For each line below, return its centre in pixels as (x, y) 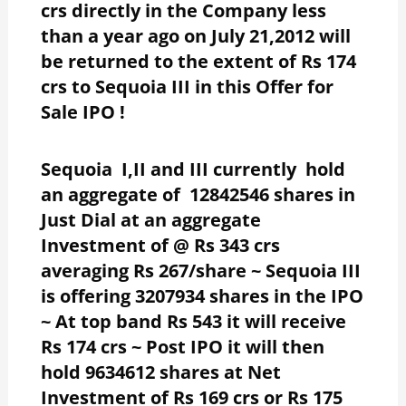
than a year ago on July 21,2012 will (195, 35)
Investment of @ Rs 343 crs (164, 245)
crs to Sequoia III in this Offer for (187, 86)
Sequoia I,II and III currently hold (193, 169)
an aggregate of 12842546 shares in (198, 194)
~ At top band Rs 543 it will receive (193, 321)
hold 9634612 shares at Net (160, 372)
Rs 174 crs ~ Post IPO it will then (182, 346)
